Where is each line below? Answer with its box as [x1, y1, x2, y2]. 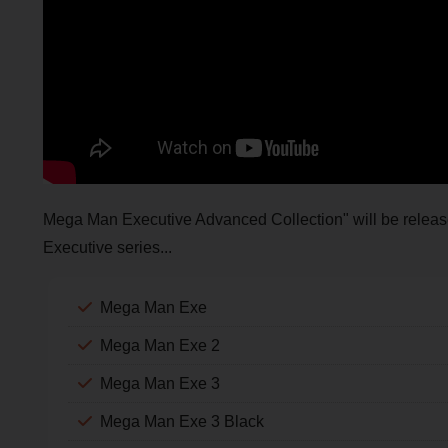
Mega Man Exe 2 [99, 336, 220, 354]
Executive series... [42, 238, 172, 256]
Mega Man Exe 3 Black [99, 412, 264, 430]
